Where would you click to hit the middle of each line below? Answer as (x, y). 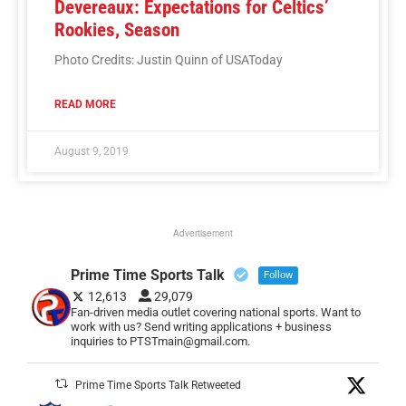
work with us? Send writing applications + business (201, 326)
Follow (278, 275)
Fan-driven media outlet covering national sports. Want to (215, 312)
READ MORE (85, 104)
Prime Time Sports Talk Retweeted (159, 385)
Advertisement (203, 232)
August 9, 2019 (92, 151)
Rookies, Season (117, 29)
